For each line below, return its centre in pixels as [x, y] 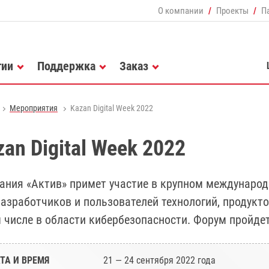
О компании [181, 11]
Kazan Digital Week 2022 [112, 108]
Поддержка [66, 66]
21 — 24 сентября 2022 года [159, 260]
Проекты [232, 11]
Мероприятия [34, 108]
